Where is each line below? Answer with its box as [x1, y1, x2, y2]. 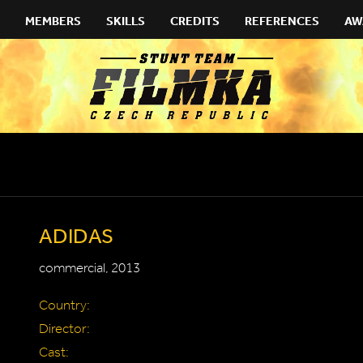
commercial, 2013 [39, 259, 140, 276]
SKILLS [106, 13, 145, 28]
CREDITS [170, 13, 220, 28]
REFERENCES [245, 13, 319, 28]
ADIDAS [39, 223, 113, 247]
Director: [39, 320, 90, 337]
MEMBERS [25, 13, 81, 28]
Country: [39, 297, 90, 314]
